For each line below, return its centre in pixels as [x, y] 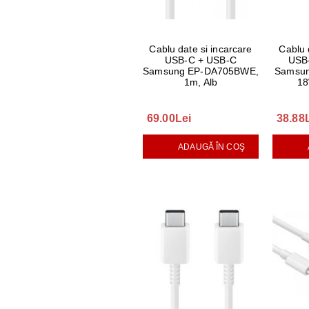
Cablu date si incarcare [201, 49]
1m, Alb [201, 82]
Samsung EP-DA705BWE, [201, 71]
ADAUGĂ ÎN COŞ [211, 147]
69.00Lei [169, 118]
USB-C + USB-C [201, 60]
